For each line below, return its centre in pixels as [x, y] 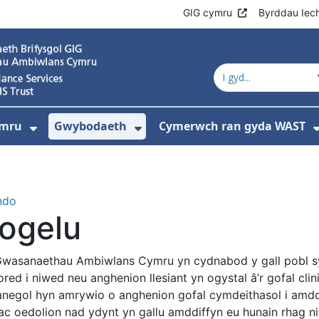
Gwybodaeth [90, 126]
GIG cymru [208, 12]
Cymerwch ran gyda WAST [232, 126]
